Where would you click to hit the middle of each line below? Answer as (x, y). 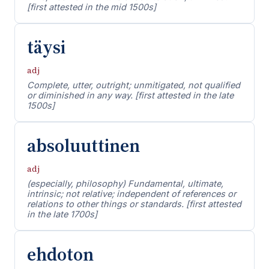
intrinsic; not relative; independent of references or (131, 194)
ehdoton (60, 254)
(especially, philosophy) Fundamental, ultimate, (125, 183)
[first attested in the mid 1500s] (92, 7)
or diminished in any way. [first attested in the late (130, 95)
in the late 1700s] (62, 214)
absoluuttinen (83, 146)
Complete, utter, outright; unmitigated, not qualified (134, 85)
